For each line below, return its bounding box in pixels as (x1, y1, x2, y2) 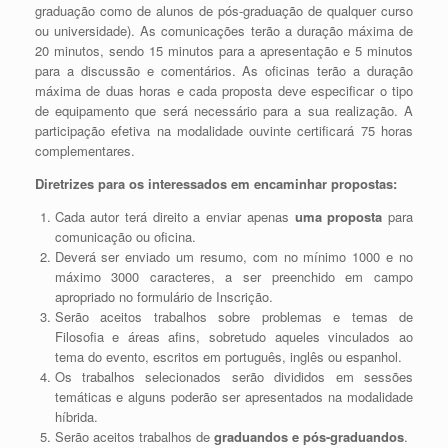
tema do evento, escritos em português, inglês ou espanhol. (54, 347, 402, 367)
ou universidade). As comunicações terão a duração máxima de (35, 21, 413, 41)
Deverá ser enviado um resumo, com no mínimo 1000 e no (54, 247, 413, 267)
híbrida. (54, 407, 98, 427)
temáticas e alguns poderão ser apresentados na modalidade (54, 387, 413, 407)
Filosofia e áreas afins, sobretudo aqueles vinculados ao (54, 327, 413, 347)
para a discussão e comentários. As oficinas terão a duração (35, 61, 413, 81)
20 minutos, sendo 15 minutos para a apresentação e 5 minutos (35, 41, 413, 61)
